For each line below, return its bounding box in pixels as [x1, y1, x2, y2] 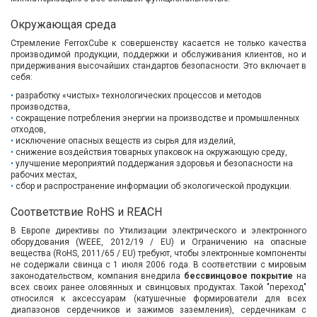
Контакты [46, 98, 113, 115]
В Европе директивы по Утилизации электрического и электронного [11, 226, 306, 236]
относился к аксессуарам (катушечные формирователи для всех [11, 294, 306, 304]
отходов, [11, 125, 46, 135]
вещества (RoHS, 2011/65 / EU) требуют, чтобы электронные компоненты [11, 248, 306, 259]
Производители [46, 63, 154, 80]
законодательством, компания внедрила [11, 271, 184, 282]
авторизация [46, 28, 132, 45]
